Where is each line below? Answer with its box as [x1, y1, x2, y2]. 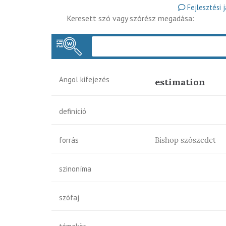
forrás [59, 135, 79, 145]
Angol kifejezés [59, 75, 109, 84]
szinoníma [59, 164, 91, 174]
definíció [59, 106, 86, 116]
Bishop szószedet [155, 135, 216, 145]
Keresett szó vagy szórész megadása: [67, 13, 194, 23]
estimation [155, 76, 205, 88]
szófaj [59, 193, 79, 202]
